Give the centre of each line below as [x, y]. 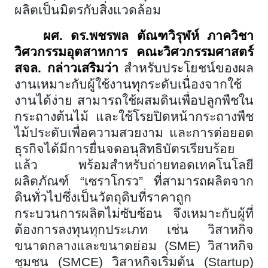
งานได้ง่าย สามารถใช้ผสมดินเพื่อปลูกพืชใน [134, 100]
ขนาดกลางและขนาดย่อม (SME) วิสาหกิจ [134, 246]
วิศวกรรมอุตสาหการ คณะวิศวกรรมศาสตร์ [134, 52]
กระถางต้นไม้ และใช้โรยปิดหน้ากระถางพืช [134, 116]
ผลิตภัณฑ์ [47, 181]
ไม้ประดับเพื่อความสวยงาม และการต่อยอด [134, 133]
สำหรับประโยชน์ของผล [189, 68]
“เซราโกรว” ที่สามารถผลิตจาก [167, 181]
